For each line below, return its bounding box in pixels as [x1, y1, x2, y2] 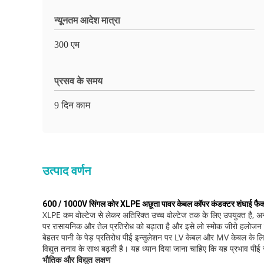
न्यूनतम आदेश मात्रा [54, 15, 120, 25]
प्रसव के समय [54, 76, 103, 86]
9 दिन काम [54, 100, 90, 110]
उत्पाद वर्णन [42, 164, 91, 177]
